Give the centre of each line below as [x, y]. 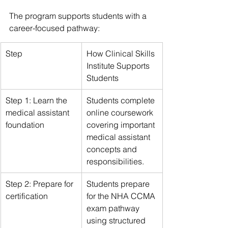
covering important [122, 125]
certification [27, 196]
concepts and [113, 149]
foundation [25, 125]
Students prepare [119, 184]
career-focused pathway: [54, 28]
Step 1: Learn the [37, 101]
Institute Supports [119, 66]
